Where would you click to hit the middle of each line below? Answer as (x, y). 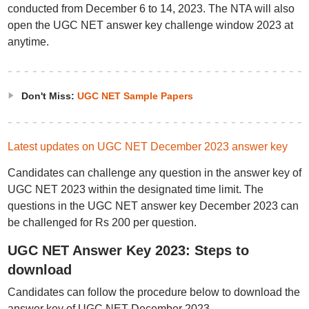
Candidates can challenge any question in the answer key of (154, 173)
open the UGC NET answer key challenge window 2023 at (150, 25)
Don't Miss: (48, 96)
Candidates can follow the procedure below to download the (153, 292)
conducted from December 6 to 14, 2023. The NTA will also (151, 9)
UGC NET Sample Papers (135, 96)
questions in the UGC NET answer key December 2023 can (153, 206)
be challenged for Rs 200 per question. (102, 222)
